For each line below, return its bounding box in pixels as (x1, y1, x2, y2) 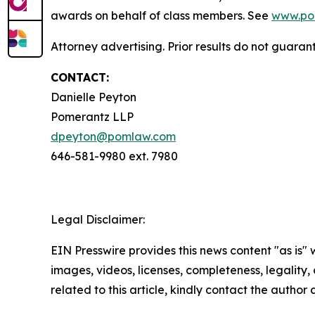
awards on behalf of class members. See (51, 8, 271, 23)
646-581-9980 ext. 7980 (51, 149, 178, 164)
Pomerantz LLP (51, 110, 134, 124)
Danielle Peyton (51, 90, 136, 105)
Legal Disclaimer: (51, 212, 145, 227)
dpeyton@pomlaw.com (51, 129, 176, 144)
